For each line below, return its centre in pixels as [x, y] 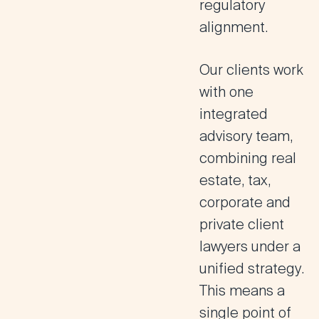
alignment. [234, 27]
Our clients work [251, 70]
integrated [234, 114]
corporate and [245, 202]
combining [235, 158]
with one [226, 92]
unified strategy [250, 268]
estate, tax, [235, 180]
